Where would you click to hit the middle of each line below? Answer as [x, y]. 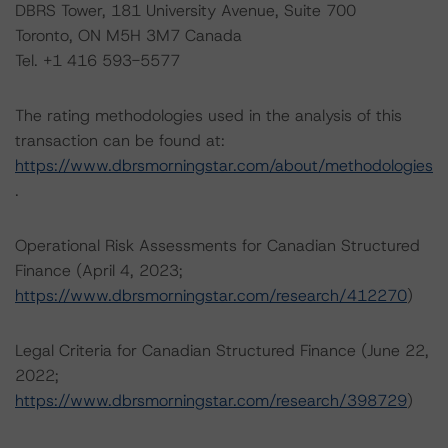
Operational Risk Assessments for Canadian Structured [217, 245]
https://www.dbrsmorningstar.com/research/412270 [211, 295]
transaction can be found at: [120, 140]
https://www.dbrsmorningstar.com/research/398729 [211, 400]
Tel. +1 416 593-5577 [97, 60]
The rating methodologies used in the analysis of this [208, 115]
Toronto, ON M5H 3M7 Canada [128, 35]
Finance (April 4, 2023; [99, 270]
